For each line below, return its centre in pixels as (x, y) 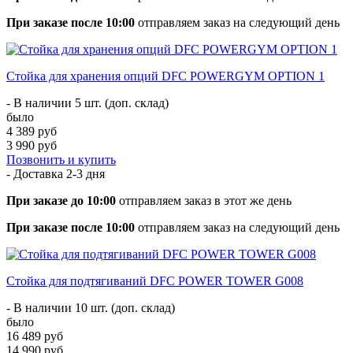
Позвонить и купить (61, 159)
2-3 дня (85, 173)
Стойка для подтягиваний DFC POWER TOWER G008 (155, 281)
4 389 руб (32, 131)
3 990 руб (32, 145)
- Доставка (36, 173)
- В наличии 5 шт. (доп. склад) (87, 102)
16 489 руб (35, 336)
